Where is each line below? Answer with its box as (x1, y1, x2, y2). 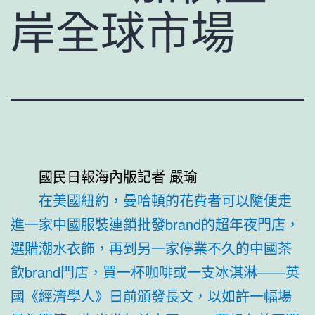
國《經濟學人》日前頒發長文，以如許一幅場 (11, 285, 292, 306)
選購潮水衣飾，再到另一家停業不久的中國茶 (11, 237, 292, 258)
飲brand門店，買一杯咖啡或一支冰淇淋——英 (11, 261, 300, 282)
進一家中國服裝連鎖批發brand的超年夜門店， (11, 213, 300, 234)
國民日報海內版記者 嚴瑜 (39, 165, 198, 186)
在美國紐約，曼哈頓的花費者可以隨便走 (39, 189, 292, 210)
